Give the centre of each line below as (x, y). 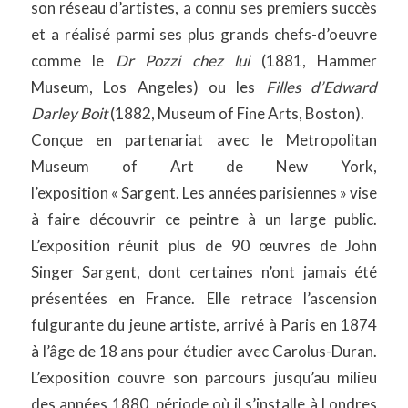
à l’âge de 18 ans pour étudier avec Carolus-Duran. (204, 352)
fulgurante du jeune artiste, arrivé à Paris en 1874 (204, 325)
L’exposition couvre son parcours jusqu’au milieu (204, 378)
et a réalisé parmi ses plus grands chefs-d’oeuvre (204, 35)
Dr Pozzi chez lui (183, 61)
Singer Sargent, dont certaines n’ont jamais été (204, 272)
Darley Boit (69, 114)
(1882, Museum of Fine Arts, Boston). (235, 114)
